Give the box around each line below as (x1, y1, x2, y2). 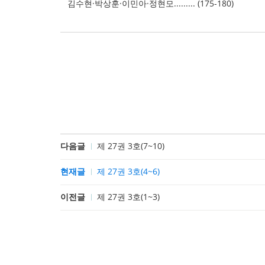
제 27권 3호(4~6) (97, 166, 160, 177)
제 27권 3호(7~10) (97, 140, 164, 151)
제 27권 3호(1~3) (97, 191, 160, 202)
